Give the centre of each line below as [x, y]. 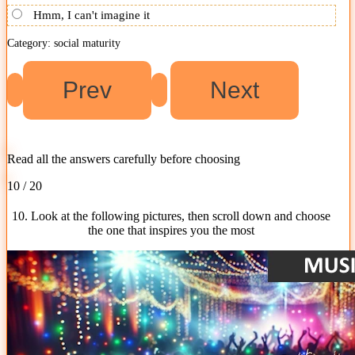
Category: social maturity [64, 43]
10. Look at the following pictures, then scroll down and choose [172, 216]
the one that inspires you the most [172, 230]
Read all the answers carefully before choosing [124, 158]
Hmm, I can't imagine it [92, 15]
